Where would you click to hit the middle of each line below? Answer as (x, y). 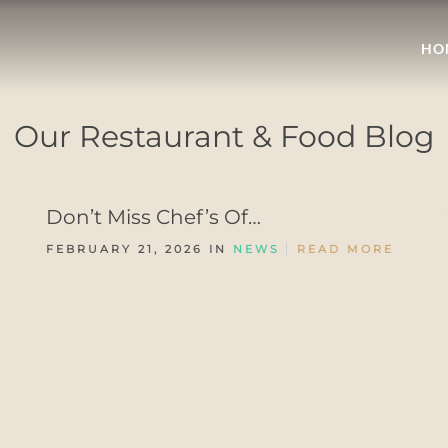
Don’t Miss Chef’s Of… (153, 217)
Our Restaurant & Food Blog (224, 136)
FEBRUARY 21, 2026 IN (139, 249)
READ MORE (345, 249)
